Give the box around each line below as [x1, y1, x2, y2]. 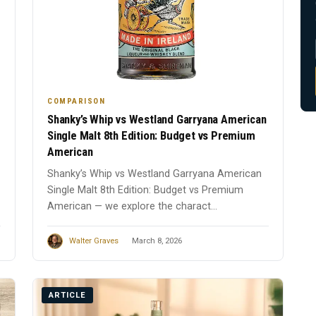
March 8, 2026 [132, 236, 182, 246]
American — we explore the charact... [47, 200, 217, 213]
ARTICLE [49, 291, 86, 300]
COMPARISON [47, 97, 105, 107]
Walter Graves [69, 236, 119, 246]
